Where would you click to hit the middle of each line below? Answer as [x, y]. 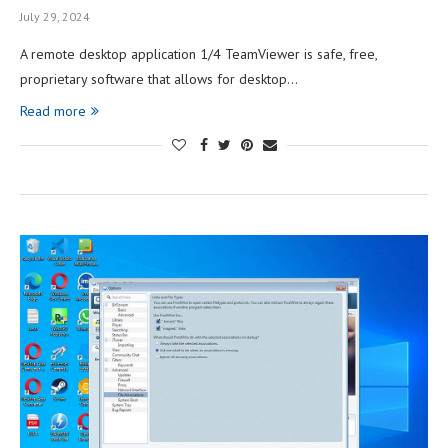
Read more [53, 110]
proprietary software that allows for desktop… [159, 78]
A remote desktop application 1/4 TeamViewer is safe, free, [198, 53]
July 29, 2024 [55, 16]
